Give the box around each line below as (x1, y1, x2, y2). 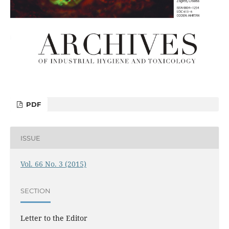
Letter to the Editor (20, 213, 87, 223)
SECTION (20, 186, 51, 195)
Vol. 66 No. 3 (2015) (20, 159, 86, 169)
